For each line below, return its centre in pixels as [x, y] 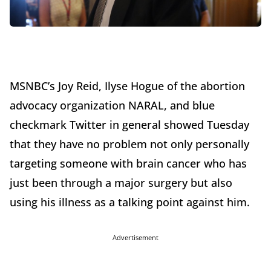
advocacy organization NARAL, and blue [112, 106]
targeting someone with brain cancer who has [128, 164]
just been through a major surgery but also [121, 183]
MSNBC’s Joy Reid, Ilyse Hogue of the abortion [127, 86]
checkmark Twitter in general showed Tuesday [129, 125]
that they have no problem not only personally [129, 144]
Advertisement [135, 238]
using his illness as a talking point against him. [130, 202]
